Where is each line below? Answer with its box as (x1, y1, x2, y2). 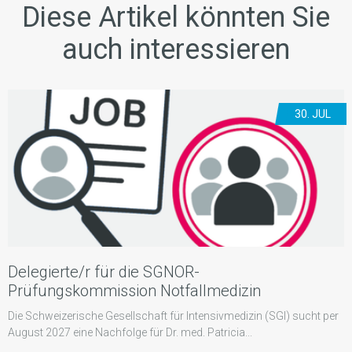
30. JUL (295, 108, 331, 121)
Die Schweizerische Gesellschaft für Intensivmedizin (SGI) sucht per (8, 310, 339, 323)
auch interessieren (62, 33, 290, 67)
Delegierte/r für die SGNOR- (8, 262, 200, 282)
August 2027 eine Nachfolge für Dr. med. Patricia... (8, 326, 252, 339)
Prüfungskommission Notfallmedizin (8, 281, 261, 301)
